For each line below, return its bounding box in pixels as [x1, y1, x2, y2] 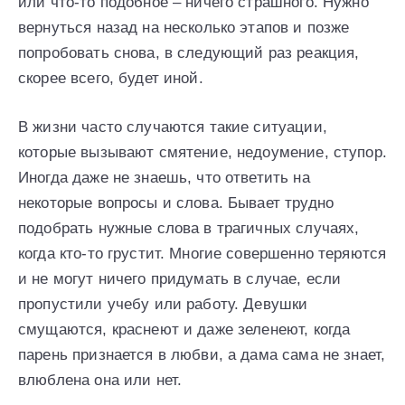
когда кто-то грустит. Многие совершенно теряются [18, 245, 387, 263]
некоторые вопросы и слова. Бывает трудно [18, 194, 334, 212]
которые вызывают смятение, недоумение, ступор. [18, 144, 387, 162]
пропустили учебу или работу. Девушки [18, 296, 308, 314]
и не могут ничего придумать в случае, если [18, 270, 342, 288]
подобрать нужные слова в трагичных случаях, [18, 220, 360, 238]
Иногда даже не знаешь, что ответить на [18, 169, 310, 187]
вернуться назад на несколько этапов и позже [18, 19, 350, 37]
